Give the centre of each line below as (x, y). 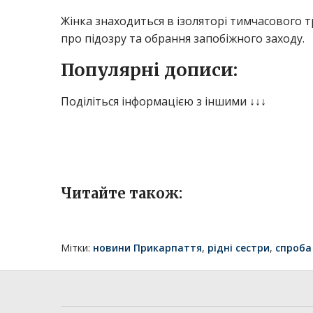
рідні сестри (239, 248)
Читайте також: (122, 193)
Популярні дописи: (149, 70)
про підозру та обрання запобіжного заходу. (183, 38)
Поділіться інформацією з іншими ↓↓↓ (163, 101)
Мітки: (77, 248)
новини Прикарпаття (147, 248)
